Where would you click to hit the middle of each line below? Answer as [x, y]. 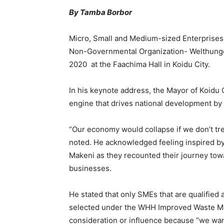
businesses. [90, 168]
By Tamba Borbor [100, 12]
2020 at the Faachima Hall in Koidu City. [139, 64]
